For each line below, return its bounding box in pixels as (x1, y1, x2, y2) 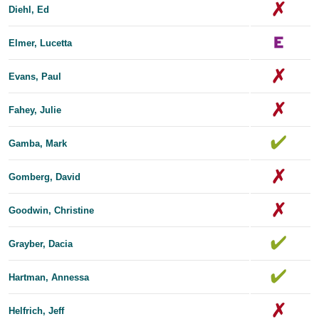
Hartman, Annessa (9, 271, 89, 283)
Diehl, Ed (9, 4, 49, 15)
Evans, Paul (9, 70, 61, 82)
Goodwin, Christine (9, 204, 94, 216)
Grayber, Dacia (9, 238, 73, 249)
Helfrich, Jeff (9, 305, 64, 316)
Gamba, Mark (9, 137, 67, 149)
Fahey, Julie (9, 104, 61, 115)
